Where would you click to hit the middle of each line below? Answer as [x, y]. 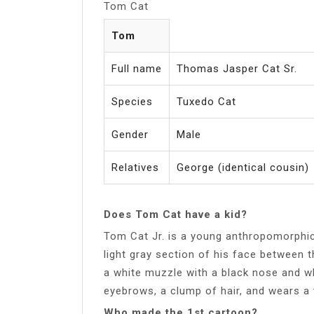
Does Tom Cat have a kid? [176, 214]
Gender [130, 134]
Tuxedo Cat [206, 101]
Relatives [135, 167]
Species [132, 101]
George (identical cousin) [243, 167]
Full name [137, 68]
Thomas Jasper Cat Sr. [237, 68]
